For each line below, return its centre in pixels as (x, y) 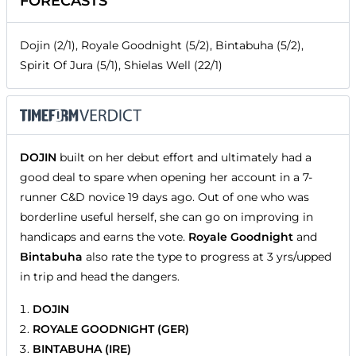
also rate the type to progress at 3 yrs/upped (207, 257)
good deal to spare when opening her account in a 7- (166, 178)
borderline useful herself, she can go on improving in (166, 217)
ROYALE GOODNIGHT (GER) (111, 329)
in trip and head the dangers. (100, 277)
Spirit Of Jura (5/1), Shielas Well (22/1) (121, 66)
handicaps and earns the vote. (104, 237)
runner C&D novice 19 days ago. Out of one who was (164, 197)
